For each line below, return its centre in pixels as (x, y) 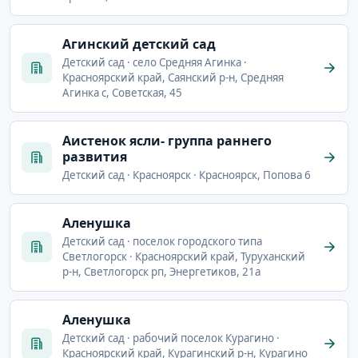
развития (95, 156)
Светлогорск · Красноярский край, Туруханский (184, 256)
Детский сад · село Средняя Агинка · (155, 62)
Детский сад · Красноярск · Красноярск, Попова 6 (187, 175)
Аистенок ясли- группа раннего (167, 140)
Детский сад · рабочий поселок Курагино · (171, 338)
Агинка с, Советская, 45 (122, 92)
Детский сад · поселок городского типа (162, 241)
